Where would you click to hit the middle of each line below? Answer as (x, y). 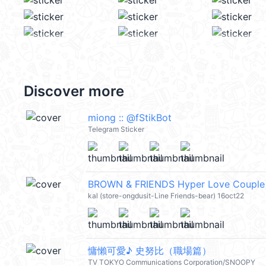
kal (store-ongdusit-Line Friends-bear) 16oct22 (166, 196)
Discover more (74, 91)
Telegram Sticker (116, 129)
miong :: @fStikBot (130, 118)
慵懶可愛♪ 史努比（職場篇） (150, 251)
